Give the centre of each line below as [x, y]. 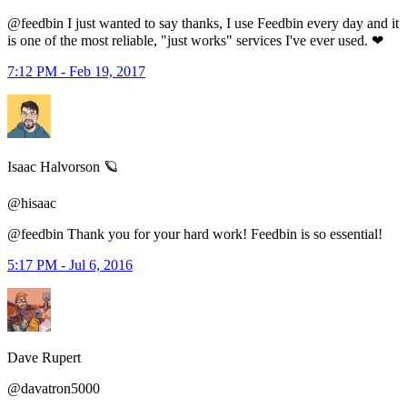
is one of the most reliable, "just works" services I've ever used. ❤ [195, 40]
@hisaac [32, 203]
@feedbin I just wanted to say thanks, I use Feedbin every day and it [203, 23]
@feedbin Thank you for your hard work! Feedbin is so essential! [195, 233]
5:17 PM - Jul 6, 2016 [70, 264]
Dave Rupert [44, 357]
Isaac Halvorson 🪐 [63, 166]
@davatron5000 [54, 388]
